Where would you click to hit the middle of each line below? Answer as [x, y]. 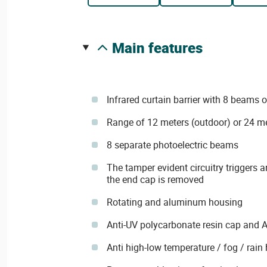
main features [163, 48]
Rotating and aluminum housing [174, 202]
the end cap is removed [155, 179]
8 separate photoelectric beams [172, 145]
